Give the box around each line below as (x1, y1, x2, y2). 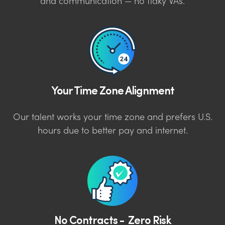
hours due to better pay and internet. (37, 127, 188, 136)
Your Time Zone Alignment (51, 81, 174, 98)
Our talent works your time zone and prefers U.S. (13, 113, 212, 122)
